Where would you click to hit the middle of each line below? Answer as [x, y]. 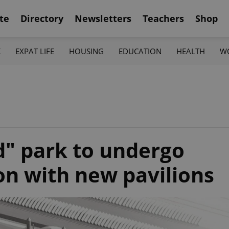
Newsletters [103, 18]
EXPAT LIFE [35, 51]
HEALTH [191, 51]
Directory [42, 18]
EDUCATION [140, 51]
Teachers [163, 18]
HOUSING [86, 51]
